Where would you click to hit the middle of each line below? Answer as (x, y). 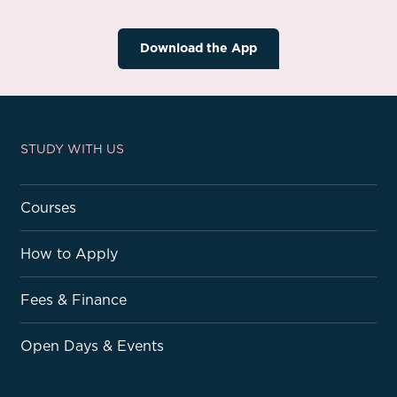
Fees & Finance (74, 299)
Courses (48, 207)
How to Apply (69, 253)
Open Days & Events (92, 345)
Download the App (198, 48)
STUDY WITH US (72, 148)
